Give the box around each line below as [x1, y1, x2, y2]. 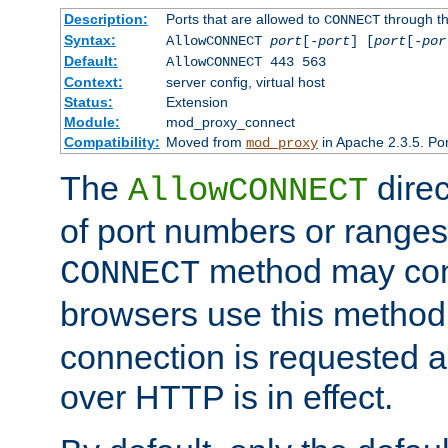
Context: [63, 74, 123, 91]
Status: [63, 94, 113, 111]
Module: [63, 114, 120, 131]
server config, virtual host [165, 74, 325, 91]
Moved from [165, 134, 246, 151]
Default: [63, 53, 118, 70]
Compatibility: [63, 134, 160, 151]
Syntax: [63, 32, 116, 49]
